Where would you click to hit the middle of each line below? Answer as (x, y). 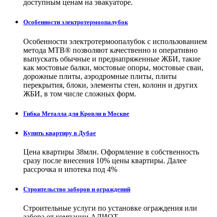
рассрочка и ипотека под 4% (70, 170)
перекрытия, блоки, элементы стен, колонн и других (110, 85)
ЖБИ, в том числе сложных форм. (80, 93)
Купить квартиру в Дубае (60, 133)
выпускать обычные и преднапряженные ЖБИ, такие (112, 59)
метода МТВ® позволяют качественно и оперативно (110, 50)
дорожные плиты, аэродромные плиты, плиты (100, 76)
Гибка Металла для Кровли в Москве (76, 113)
